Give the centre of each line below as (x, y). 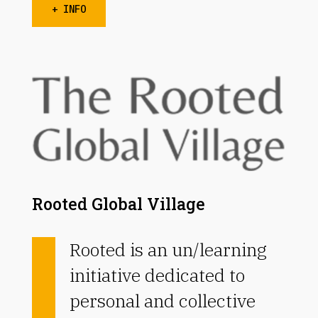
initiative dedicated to (157, 275)
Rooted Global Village (118, 204)
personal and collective (162, 301)
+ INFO (68, 10)
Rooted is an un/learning (168, 250)
